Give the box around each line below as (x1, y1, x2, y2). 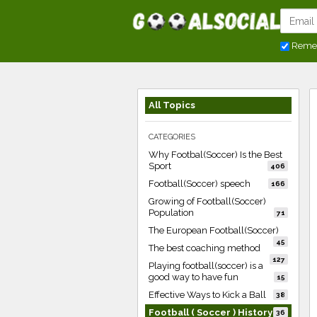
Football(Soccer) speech (149, 178, 250, 189)
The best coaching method (149, 243, 260, 253)
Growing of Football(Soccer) (149, 196, 266, 207)
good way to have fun (149, 272, 238, 282)
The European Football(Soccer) (149, 225, 279, 236)
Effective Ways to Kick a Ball (149, 289, 266, 300)
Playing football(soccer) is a (149, 260, 263, 271)
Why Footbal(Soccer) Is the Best (149, 149, 282, 160)
